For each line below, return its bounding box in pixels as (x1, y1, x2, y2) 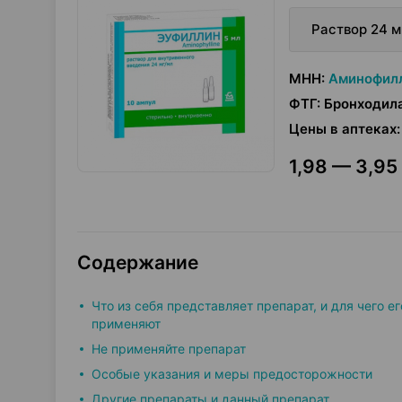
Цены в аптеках (289, 120, 397, 137)
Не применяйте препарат (92, 341, 246, 356)
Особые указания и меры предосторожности (92, 366, 372, 381)
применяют (92, 316, 161, 331)
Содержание (77, 251, 198, 274)
